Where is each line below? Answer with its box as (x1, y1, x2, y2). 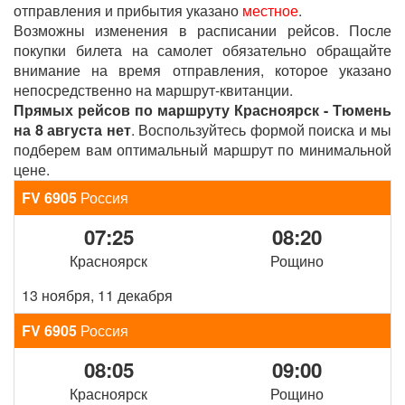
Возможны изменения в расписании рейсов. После (14, 20, 391, 41)
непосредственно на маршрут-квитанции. (14, 80, 293, 100)
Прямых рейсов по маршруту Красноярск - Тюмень (14, 99, 391, 120)
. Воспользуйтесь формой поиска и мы (130, 119, 391, 140)
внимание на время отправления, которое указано (14, 60, 391, 80)
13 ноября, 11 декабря (22, 285, 173, 306)
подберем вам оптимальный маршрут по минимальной (14, 139, 391, 160)
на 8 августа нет (14, 119, 131, 140)
